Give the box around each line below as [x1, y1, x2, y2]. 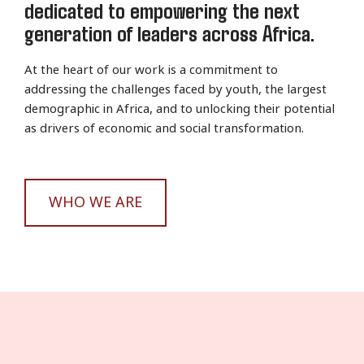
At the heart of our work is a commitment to [24, 63, 278, 76]
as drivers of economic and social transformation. [24, 122, 304, 135]
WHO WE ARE [49, 195, 142, 210]
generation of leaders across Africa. [24, 19, 314, 46]
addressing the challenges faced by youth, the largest [24, 83, 327, 96]
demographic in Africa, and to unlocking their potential [24, 102, 335, 115]
